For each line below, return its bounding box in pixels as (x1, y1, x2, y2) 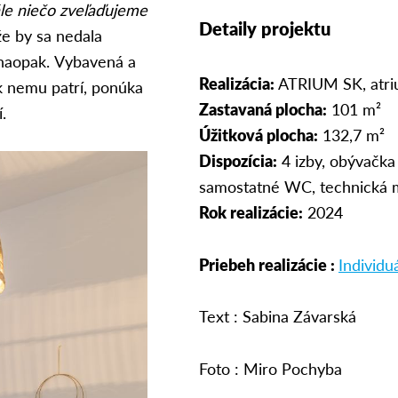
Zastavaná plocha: (199, 97, 327, 120)
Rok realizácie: (199, 200, 303, 223)
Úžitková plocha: (199, 123, 318, 146)
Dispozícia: (199, 148, 277, 171)
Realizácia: (199, 71, 275, 94)
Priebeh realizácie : (199, 252, 338, 275)
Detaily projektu (199, 16, 330, 42)
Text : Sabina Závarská (199, 305, 361, 328)
